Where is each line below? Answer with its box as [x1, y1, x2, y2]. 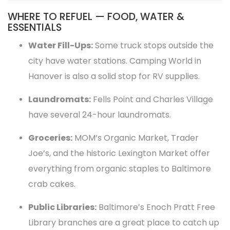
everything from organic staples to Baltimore [28, 163, 211, 175]
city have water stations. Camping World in [28, 55, 201, 67]
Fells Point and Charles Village [91, 93, 213, 105]
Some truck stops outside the [93, 40, 214, 51]
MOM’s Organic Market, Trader [72, 132, 199, 144]
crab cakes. [28, 178, 75, 190]
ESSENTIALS [8, 21, 62, 34]
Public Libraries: [28, 201, 97, 213]
